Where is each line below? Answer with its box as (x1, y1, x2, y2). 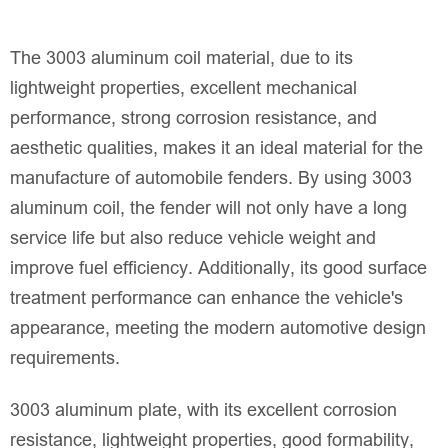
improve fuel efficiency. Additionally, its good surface (10, 258, 427, 279)
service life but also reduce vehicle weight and (10, 228, 376, 249)
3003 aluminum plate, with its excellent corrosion (10, 399, 397, 420)
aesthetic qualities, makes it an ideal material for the (10, 138, 423, 159)
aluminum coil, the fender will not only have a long (10, 198, 407, 219)
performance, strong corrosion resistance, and (10, 108, 377, 129)
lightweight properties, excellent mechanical (10, 78, 357, 99)
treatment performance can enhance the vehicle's (10, 288, 403, 309)
